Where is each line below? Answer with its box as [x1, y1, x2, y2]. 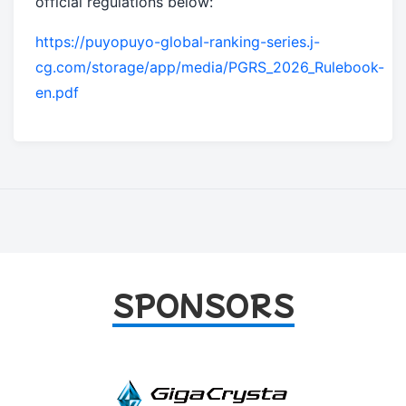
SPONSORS [111, 284, 295, 324]
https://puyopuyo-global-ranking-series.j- [35, 33, 320, 52]
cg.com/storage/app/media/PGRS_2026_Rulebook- [35, 58, 384, 77]
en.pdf [35, 83, 79, 102]
